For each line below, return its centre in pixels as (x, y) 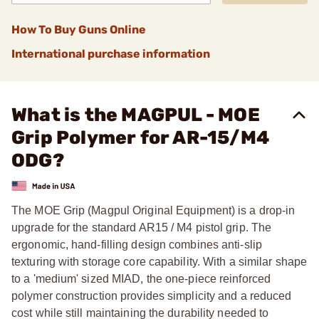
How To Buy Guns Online (79, 30)
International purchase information (111, 54)
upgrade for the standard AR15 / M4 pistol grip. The (142, 227)
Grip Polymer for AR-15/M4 (141, 138)
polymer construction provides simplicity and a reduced (152, 296)
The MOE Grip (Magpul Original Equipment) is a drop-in (153, 210)
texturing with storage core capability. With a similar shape (159, 261)
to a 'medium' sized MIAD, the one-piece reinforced (141, 278)
